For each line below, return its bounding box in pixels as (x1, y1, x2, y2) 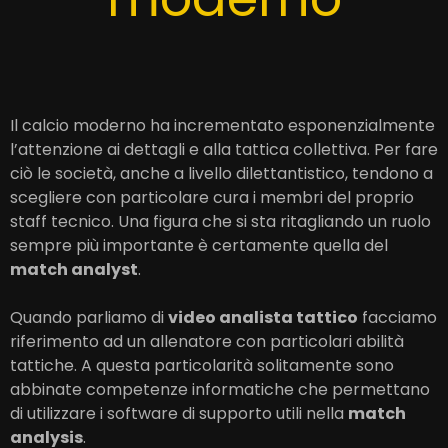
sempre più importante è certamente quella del (10, 233, 388, 257)
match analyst (10, 257, 138, 281)
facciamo (358, 305, 437, 329)
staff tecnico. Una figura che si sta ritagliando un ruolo (10, 209, 431, 233)
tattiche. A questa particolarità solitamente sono (10, 353, 394, 377)
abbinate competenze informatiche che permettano (10, 377, 430, 401)
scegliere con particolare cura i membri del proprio (10, 185, 414, 209)
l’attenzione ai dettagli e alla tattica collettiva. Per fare (10, 137, 438, 161)
